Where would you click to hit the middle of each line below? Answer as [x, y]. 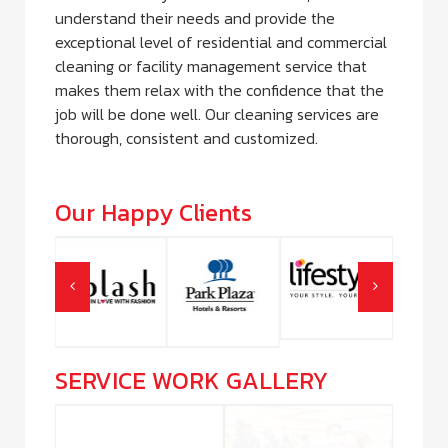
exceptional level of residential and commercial [221, 42]
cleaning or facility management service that [211, 66]
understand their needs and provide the [195, 18]
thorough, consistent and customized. [186, 138]
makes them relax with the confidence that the [219, 90]
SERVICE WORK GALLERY [191, 380]
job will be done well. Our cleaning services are [217, 114]
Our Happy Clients [153, 212]
